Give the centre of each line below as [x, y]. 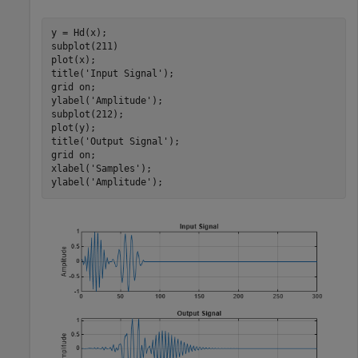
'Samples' [115, 169]
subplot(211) [84, 47]
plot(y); [76, 128]
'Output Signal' [126, 142]
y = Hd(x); [79, 33]
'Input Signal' [123, 74]
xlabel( [70, 169]
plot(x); [76, 60]
